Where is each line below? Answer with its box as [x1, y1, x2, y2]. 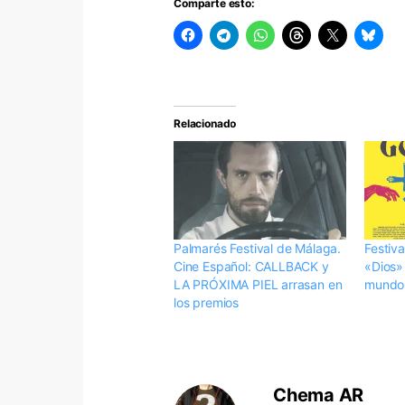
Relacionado [174, 116, 237, 130]
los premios [174, 295, 240, 311]
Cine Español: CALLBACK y [174, 259, 329, 275]
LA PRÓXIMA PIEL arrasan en [174, 277, 343, 293]
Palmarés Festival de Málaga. [174, 240, 342, 257]
